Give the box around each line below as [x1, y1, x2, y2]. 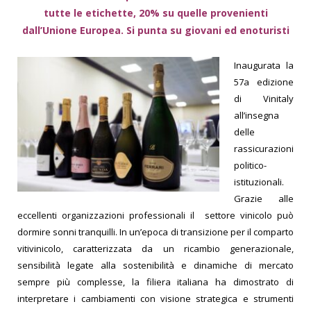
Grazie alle [234, 192, 294, 205]
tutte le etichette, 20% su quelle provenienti [43, 6, 268, 20]
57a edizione [234, 76, 294, 89]
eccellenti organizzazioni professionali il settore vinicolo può [17, 209, 294, 222]
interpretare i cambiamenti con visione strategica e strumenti [17, 292, 294, 305]
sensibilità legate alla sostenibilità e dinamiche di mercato [17, 259, 294, 272]
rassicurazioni [234, 142, 294, 155]
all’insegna [234, 109, 279, 122]
